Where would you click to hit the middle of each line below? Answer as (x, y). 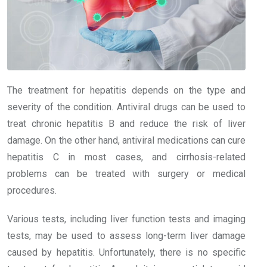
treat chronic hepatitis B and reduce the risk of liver (126, 123)
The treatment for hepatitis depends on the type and (126, 90)
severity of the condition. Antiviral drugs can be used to (126, 107)
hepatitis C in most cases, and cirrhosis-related (126, 157)
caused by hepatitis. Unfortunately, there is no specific (126, 252)
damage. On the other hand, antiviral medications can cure (126, 140)
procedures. (32, 190)
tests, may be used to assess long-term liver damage (126, 235)
